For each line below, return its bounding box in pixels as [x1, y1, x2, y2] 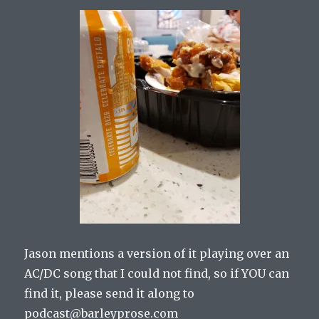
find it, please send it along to [24, 286, 195, 300]
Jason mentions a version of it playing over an [24, 246, 290, 261]
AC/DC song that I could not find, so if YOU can [24, 266, 290, 281]
